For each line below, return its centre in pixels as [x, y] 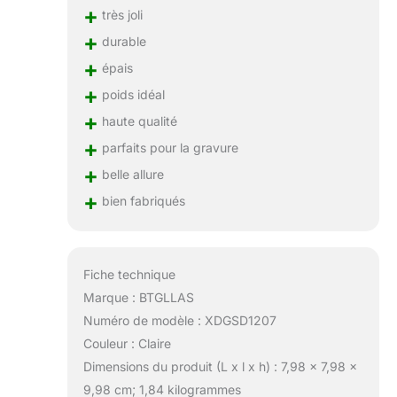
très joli [120, 15]
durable [122, 42]
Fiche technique [129, 275]
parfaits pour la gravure [168, 148]
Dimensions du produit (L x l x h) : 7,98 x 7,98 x [220, 367]
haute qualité [137, 121]
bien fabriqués [141, 201]
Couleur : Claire [127, 344]
